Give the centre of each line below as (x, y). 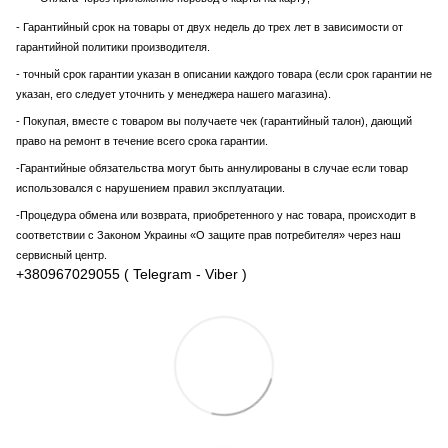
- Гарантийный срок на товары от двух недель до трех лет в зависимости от (209, 26)
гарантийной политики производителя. (113, 46)
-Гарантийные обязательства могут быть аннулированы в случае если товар (212, 167)
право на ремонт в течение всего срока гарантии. (142, 140)
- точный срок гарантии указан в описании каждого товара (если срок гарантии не (224, 73)
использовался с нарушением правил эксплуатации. (150, 187)
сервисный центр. (61, 254)
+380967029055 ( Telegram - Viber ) (131, 273)
